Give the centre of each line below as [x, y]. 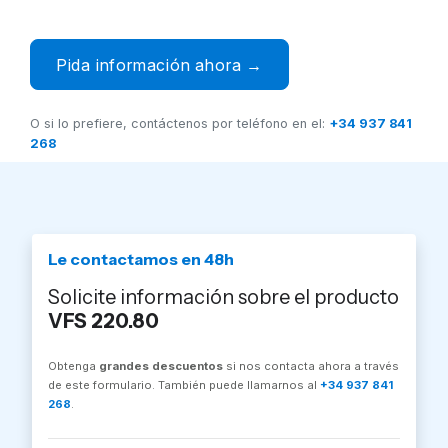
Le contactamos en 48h [141, 259]
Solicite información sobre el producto [223, 297]
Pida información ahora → [159, 64]
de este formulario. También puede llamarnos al [184, 385]
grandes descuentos [161, 366]
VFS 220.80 [103, 321]
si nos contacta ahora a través [311, 366]
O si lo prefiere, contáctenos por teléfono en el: [179, 124]
